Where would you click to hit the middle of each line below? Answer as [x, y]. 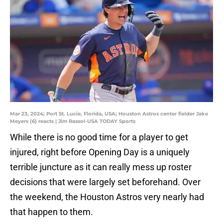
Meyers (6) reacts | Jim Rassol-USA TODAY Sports [73, 121]
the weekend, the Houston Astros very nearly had [107, 197]
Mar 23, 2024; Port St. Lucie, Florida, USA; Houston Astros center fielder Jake [109, 114]
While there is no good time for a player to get [99, 137]
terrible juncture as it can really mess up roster [101, 167]
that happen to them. [52, 212]
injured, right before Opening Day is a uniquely [100, 152]
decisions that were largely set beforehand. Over [105, 182]
